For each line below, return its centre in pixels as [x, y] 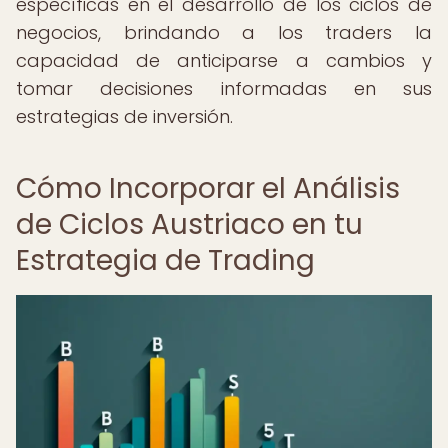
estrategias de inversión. [124, 116]
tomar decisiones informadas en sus [224, 88]
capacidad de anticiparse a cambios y [224, 60]
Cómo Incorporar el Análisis [208, 188]
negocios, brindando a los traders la [224, 32]
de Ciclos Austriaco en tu [189, 224]
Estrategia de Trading [165, 260]
